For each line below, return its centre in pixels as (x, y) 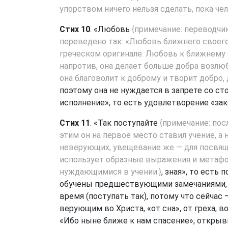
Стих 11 (75, 123)
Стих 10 (75, 29)
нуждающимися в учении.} (110, 172)
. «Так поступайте (125, 123)
